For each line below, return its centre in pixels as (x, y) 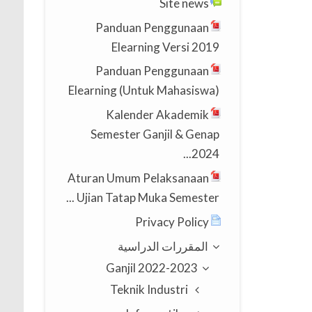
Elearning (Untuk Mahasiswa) (143, 91)
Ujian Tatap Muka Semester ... (148, 197)
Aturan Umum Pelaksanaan (138, 178)
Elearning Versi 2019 (165, 47)
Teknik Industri (149, 290)
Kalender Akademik (157, 115)
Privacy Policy (172, 221)
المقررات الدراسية (163, 246)
